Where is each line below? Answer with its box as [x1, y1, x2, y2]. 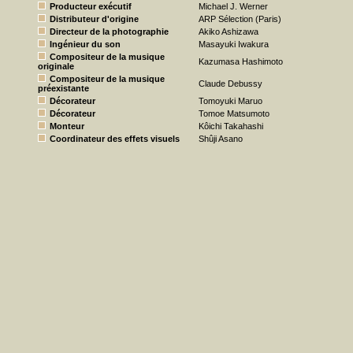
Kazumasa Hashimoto [199, 57, 283, 66]
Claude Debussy [199, 79, 262, 88]
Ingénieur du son [50, 39, 121, 49]
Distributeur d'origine [50, 14, 139, 24]
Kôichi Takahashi [199, 121, 263, 131]
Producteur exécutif [50, 2, 132, 11]
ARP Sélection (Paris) [199, 14, 281, 24]
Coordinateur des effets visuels [50, 134, 180, 143]
